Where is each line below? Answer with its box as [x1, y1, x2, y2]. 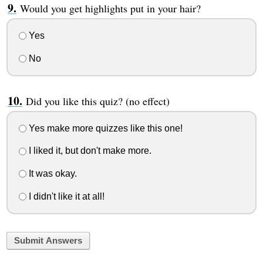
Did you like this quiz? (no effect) [25, 93, 170, 108]
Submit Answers [14, 236, 82, 246]
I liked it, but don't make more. [26, 146, 151, 156]
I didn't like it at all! [26, 191, 104, 201]
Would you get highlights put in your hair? [19, 1, 201, 16]
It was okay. [26, 168, 77, 179]
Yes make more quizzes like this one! [26, 123, 183, 133]
